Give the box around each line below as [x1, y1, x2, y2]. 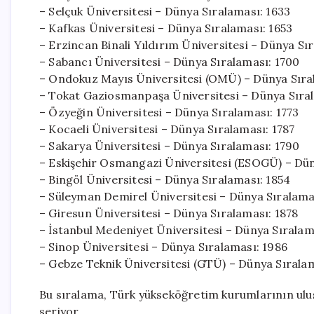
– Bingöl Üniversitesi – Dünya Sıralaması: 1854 [39, 172, 291, 186]
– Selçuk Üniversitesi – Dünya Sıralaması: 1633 [39, 4, 291, 18]
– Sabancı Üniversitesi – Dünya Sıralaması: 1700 [39, 55, 300, 69]
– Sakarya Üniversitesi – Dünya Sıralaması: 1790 [39, 139, 300, 153]
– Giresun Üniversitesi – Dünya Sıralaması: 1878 [39, 206, 299, 220]
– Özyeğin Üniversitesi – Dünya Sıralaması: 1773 [39, 105, 299, 119]
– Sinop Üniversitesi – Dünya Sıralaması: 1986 [39, 240, 287, 254]
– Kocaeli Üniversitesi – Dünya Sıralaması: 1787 [39, 122, 295, 136]
